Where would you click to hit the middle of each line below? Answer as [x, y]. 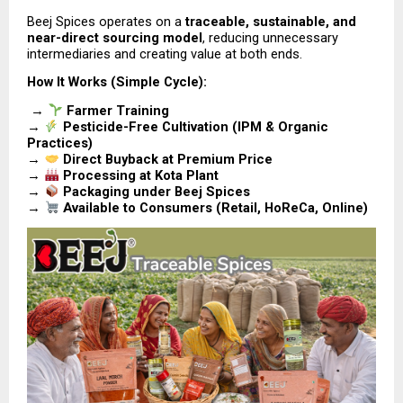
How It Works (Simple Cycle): [117, 82]
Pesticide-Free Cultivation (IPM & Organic [195, 126]
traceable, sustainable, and [271, 22]
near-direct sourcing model [115, 38]
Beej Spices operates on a [106, 22]
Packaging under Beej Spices [156, 191]
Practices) [60, 143]
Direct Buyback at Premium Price [167, 159]
